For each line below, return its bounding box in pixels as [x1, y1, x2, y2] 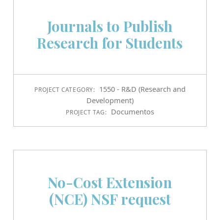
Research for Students [37, 32, 183, 52]
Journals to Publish [47, 16, 173, 35]
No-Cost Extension [48, 172, 172, 192]
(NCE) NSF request [49, 189, 171, 208]
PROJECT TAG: [66, 108, 109, 116]
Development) [86, 95, 134, 106]
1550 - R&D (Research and [99, 84, 186, 94]
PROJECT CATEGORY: [34, 85, 97, 94]
